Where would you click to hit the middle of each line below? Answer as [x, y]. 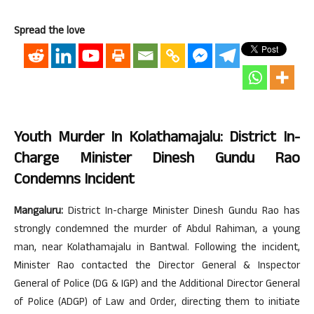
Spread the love [49, 32]
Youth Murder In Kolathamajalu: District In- [157, 138]
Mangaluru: [39, 212]
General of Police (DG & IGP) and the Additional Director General [157, 285]
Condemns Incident [74, 180]
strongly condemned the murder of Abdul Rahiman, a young [157, 230]
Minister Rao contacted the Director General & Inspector [157, 266]
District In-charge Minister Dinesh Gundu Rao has [182, 212]
